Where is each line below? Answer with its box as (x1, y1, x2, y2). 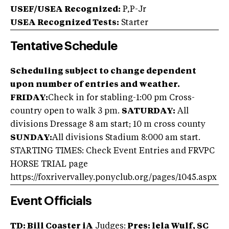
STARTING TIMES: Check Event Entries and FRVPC (10, 147, 215, 155)
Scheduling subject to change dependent (10, 67, 196, 76)
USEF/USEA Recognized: (10, 5, 121, 14)
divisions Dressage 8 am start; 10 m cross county (10, 120, 205, 129)
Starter (119, 18, 148, 27)
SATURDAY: (122, 107, 175, 116)
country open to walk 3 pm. (10, 107, 122, 116)
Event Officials (10, 194, 92, 207)
